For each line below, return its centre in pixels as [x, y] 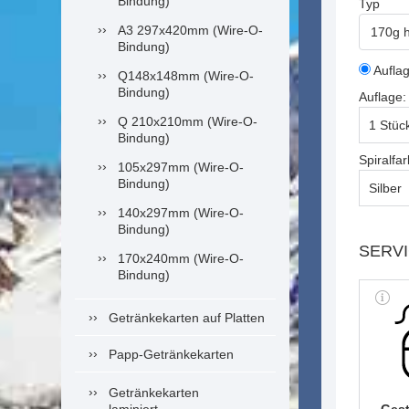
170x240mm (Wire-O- [181, 258]
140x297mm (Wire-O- [181, 213]
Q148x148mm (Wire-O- [186, 76]
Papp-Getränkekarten [171, 354]
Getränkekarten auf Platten [187, 318]
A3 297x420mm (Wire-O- [190, 30]
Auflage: [383, 97]
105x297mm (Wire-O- [181, 167]
